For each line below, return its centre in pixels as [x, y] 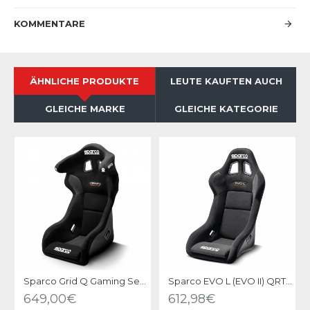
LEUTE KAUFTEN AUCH [226, 81]
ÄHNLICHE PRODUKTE [84, 81]
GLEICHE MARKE [85, 109]
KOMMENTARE [49, 24]
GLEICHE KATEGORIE [226, 109]
